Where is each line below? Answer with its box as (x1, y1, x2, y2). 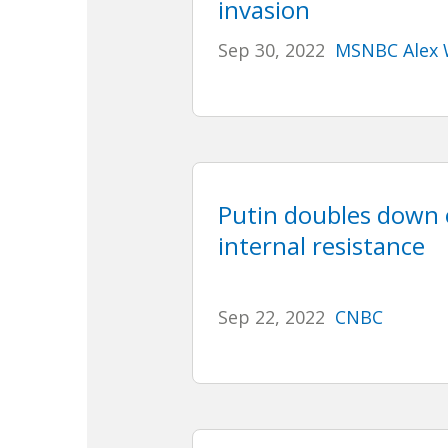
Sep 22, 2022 (217, 305, 325, 330)
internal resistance (217, 229, 425, 263)
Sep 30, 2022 (217, 37, 325, 62)
